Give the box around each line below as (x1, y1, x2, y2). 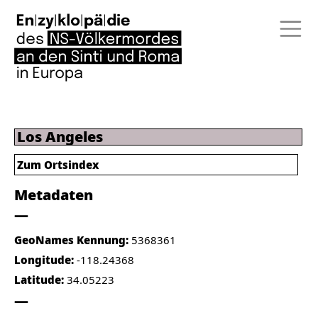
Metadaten (14, 185, 93, 204)
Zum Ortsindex (17, 158, 99, 172)
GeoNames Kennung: (14, 233, 131, 247)
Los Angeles (17, 127, 103, 146)
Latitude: (14, 273, 67, 287)
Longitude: (14, 253, 77, 267)
